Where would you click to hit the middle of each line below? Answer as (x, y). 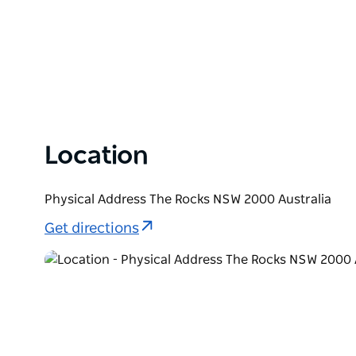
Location (97, 155)
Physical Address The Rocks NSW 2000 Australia (188, 199)
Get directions (92, 229)
